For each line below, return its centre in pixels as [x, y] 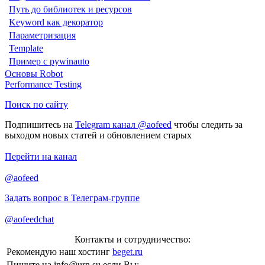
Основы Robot [34, 73]
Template [26, 48]
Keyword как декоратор [56, 22]
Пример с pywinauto [49, 61]
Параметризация [42, 35]
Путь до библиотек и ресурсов [70, 9]
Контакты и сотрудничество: [132, 239]
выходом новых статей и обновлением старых [98, 135]
